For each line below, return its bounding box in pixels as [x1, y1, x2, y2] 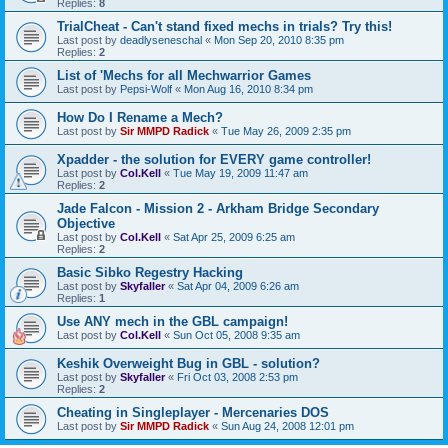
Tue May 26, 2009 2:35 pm [221, 124, 351, 137]
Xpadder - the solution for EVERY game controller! [57, 151, 371, 167]
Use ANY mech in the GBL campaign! [57, 313, 288, 329]
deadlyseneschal [120, 33, 202, 46]
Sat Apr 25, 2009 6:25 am [173, 230, 295, 243]
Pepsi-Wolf [120, 82, 172, 95]
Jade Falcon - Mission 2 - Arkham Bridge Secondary [57, 200, 379, 216]
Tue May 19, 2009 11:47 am [173, 166, 308, 179]
